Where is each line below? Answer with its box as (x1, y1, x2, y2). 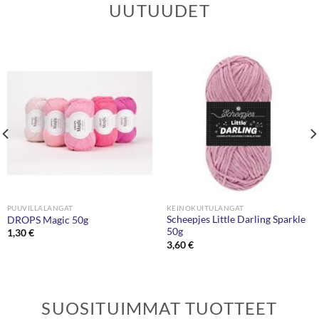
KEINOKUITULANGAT (166, 203, 244, 212)
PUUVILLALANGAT (6, 203, 73, 212)
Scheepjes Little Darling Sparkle (166, 214, 305, 226)
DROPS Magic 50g (6, 214, 88, 226)
